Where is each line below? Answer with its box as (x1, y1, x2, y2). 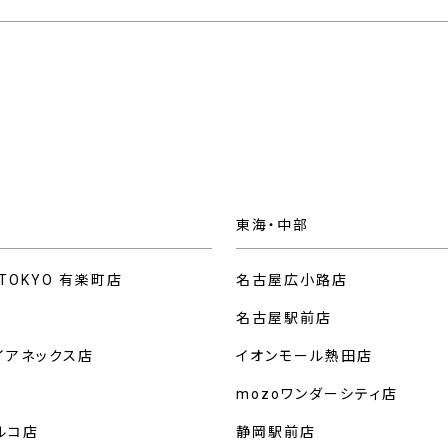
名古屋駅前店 (236, 309, 332, 326)
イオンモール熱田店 (236, 347, 373, 364)
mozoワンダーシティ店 (236, 385, 398, 402)
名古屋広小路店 (236, 271, 348, 288)
